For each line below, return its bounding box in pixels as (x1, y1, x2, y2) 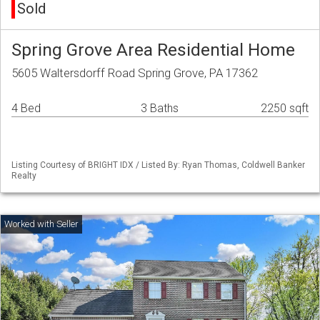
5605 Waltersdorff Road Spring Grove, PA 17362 (11, 66, 258, 81)
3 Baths (141, 101, 179, 116)
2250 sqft (261, 101, 309, 116)
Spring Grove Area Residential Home (11, 39, 295, 61)
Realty (11, 171, 36, 181)
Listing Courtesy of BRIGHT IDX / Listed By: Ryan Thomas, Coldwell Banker (11, 160, 305, 171)
